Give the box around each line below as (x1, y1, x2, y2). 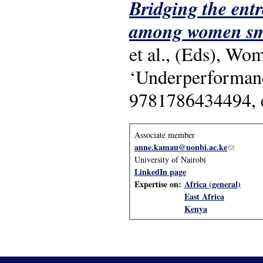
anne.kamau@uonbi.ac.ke (134, 141, 227, 153)
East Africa (184, 190, 224, 203)
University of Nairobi (134, 154, 206, 165)
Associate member (134, 129, 195, 140)
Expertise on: (134, 178, 184, 190)
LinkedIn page (134, 166, 186, 178)
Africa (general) (184, 178, 241, 190)
